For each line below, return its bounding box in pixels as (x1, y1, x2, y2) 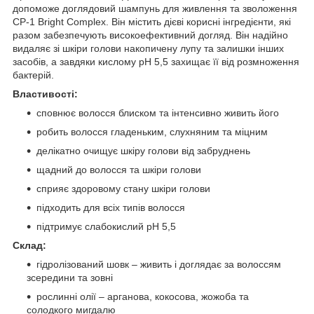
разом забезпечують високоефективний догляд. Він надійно (13, 29, 288, 41)
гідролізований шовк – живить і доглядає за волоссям (36, 258, 281, 270)
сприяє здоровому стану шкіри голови (36, 182, 210, 194)
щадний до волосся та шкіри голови (36, 163, 201, 175)
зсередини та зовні (27, 271, 113, 283)
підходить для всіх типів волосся (36, 201, 185, 213)
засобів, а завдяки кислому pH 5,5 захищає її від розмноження (13, 55, 299, 67)
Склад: (13, 239, 46, 251)
